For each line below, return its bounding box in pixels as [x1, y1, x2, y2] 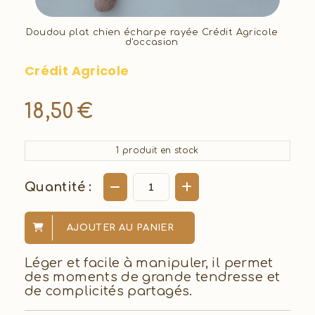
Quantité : [25, 179, 92, 194]
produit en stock [119, 146, 199, 156]
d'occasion [125, 37, 179, 47]
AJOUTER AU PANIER [67, 222, 174, 233]
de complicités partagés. [25, 283, 193, 298]
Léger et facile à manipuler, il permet [25, 255, 274, 270]
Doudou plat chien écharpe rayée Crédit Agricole [25, 27, 278, 37]
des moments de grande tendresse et [25, 269, 281, 284]
